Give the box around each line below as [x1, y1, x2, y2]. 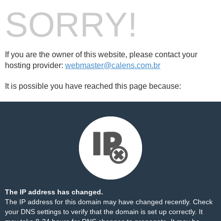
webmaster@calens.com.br [65, 61, 160, 70]
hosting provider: [5, 61, 65, 70]
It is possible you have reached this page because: [5, 82, 181, 90]
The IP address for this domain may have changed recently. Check [5, 198, 213, 206]
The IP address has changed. [5, 188, 103, 196]
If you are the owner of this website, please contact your [5, 50, 197, 59]
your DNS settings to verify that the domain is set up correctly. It [5, 208, 203, 216]
